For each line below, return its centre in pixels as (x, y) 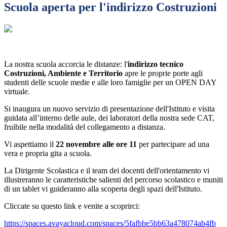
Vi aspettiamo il (30, 144)
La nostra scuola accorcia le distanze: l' (66, 64)
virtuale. (17, 92)
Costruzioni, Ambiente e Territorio (63, 73)
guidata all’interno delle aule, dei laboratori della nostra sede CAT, (109, 118)
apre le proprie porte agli (163, 73)
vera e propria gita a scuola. (48, 154)
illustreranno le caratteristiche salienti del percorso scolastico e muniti (113, 180)
